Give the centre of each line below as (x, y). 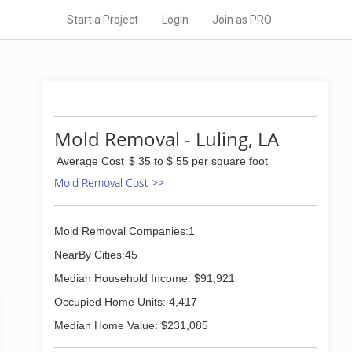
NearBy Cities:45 (96, 255)
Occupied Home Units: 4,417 (126, 302)
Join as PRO (242, 20)
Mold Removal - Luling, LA (167, 139)
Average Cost (90, 161)
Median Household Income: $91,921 (145, 278)
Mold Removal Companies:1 (125, 231)
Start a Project (103, 20)
